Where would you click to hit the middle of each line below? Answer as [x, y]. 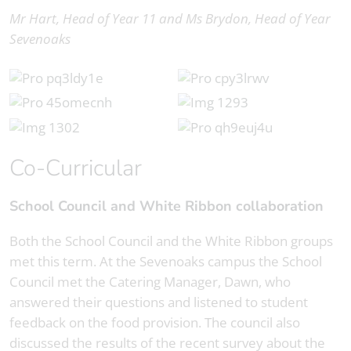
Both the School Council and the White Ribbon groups [171, 241]
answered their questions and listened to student [159, 302]
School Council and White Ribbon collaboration [171, 206]
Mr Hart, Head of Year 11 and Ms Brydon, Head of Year [170, 19]
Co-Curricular [83, 168]
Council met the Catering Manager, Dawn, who [150, 281]
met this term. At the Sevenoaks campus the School [166, 261]
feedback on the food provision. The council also [155, 322]
